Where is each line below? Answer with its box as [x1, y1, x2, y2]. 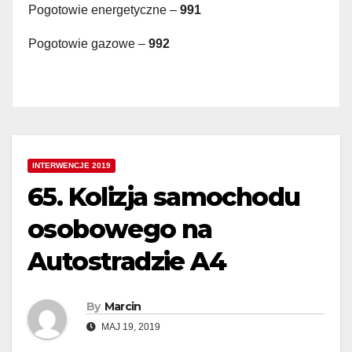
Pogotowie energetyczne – [28, 2, 180, 16]
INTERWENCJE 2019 [32, 161, 111, 170]
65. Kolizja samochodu [27, 181, 300, 213]
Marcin [104, 299, 141, 314]
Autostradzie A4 [27, 246, 225, 277]
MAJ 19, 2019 [99, 321, 160, 333]
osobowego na [27, 214, 212, 245]
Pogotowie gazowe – [28, 36, 148, 50]
